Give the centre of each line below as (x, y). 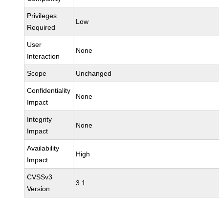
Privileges (42, 16)
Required (41, 27)
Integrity (40, 119)
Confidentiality (49, 90)
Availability (43, 148)
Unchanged (94, 73)
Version (39, 189)
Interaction (44, 56)
